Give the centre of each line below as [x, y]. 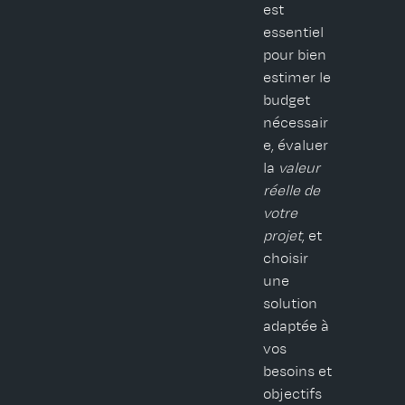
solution [291, 304]
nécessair [296, 123]
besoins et [298, 372]
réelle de [292, 191]
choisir [286, 259]
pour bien [295, 56]
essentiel [294, 33]
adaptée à [297, 327]
